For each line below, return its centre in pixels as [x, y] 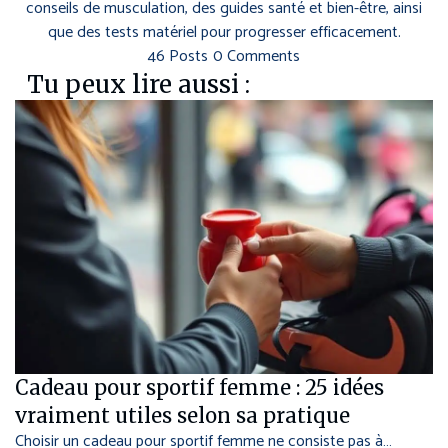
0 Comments [256, 57]
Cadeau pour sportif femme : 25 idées [199, 388]
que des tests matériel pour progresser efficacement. [224, 33]
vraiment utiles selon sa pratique [182, 416]
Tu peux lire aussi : [138, 85]
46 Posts [178, 57]
